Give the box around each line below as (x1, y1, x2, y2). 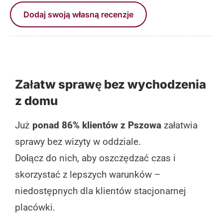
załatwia (161, 119, 198, 131)
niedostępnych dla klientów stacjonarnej (15, 185, 186, 197)
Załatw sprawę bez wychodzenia (15, 77, 206, 92)
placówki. (15, 201, 55, 213)
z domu (15, 93, 58, 108)
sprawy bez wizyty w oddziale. (15, 135, 141, 147)
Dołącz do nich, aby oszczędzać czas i (15, 152, 176, 164)
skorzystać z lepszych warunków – (15, 168, 160, 180)
